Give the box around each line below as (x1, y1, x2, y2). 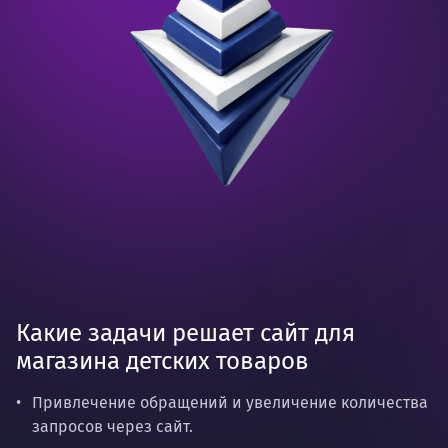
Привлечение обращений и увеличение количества (32, 393, 428, 412)
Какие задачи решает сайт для (16, 319, 355, 347)
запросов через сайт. (32, 417, 193, 436)
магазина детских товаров (16, 347, 309, 375)
